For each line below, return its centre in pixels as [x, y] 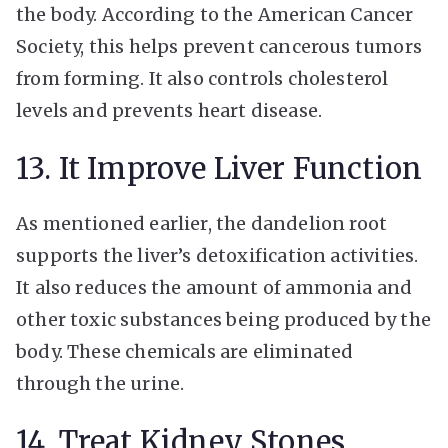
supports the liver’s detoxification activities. [217, 255]
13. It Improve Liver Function [219, 168]
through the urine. [100, 383]
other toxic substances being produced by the [223, 319]
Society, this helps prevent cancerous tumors [219, 46]
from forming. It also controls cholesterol [202, 78]
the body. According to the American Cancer [215, 14]
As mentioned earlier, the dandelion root [202, 223]
